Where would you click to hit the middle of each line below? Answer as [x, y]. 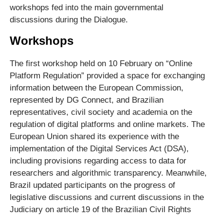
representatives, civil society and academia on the [101, 112]
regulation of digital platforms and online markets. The [107, 125]
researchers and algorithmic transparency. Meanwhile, [108, 173]
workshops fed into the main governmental [87, 8]
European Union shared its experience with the [94, 137]
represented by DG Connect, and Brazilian [87, 100]
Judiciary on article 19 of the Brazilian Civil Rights [100, 210]
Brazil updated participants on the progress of [92, 185]
